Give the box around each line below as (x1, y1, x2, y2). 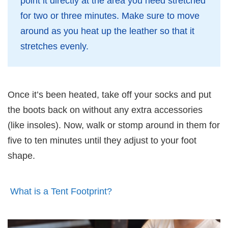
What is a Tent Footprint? (10, 186, 112, 196)
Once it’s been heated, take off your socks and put (8, 89, 211, 100)
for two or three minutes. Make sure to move (20, 10, 199, 21)
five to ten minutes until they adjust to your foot (8, 135, 196, 146)
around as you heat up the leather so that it (20, 25, 194, 36)
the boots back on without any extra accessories (8, 104, 203, 115)
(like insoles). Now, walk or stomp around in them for (8, 120, 220, 130)
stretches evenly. (20, 41, 89, 51)
